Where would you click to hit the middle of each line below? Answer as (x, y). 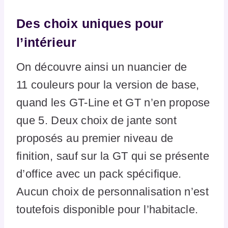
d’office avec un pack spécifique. (99, 174)
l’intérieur (46, 42)
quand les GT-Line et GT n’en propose (113, 103)
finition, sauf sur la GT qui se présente (113, 156)
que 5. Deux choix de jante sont (96, 121)
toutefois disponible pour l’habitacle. (107, 210)
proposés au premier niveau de (95, 138)
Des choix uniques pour (90, 23)
